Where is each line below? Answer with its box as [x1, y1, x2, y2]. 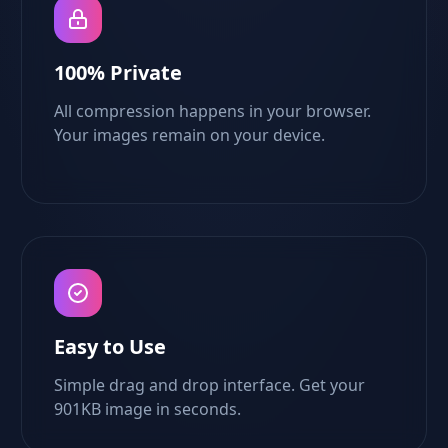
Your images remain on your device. [54, 124, 326, 146]
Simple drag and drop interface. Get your [54, 374, 366, 396]
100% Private [54, 59, 183, 86]
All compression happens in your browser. [54, 100, 372, 122]
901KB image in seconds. [54, 398, 242, 420]
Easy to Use [54, 333, 167, 360]
